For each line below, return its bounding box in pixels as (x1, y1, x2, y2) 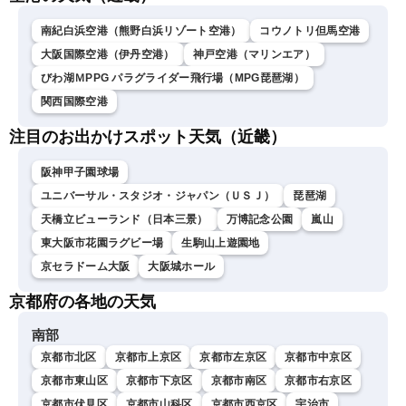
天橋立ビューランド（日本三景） (41, 212, 208, 226)
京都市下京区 (125, 373, 193, 387)
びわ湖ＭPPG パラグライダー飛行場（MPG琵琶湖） (41, 71, 304, 84)
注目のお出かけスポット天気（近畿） (9, 127, 286, 146)
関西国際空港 (41, 94, 108, 108)
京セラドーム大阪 (41, 259, 130, 273)
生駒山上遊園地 (181, 236, 260, 249)
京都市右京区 (285, 373, 352, 387)
